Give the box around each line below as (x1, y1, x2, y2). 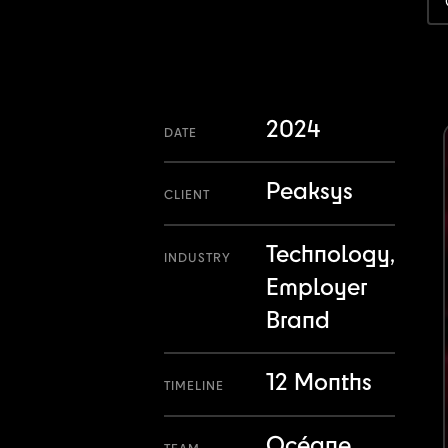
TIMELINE (164, 381, 224, 393)
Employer (266, 277, 367, 300)
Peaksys (266, 182, 353, 204)
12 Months (266, 373, 372, 395)
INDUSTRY (164, 252, 231, 265)
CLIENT (164, 190, 210, 202)
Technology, (266, 244, 395, 267)
